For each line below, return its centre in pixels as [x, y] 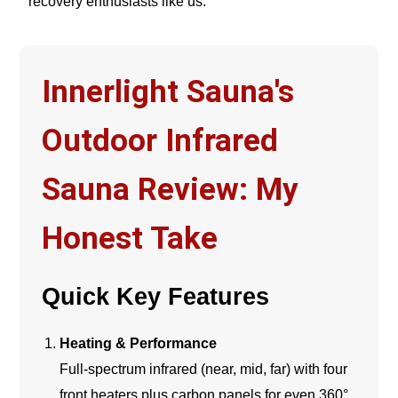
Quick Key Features [156, 297]
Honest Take [130, 239]
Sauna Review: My [171, 190]
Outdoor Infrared [160, 141]
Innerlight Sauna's [168, 92]
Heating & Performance [139, 344]
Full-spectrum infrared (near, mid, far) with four [204, 370]
